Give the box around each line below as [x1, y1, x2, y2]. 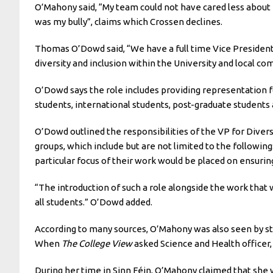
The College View [62, 238, 132, 249]
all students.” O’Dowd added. [35, 196, 152, 207]
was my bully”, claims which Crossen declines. [35, 16, 222, 27]
